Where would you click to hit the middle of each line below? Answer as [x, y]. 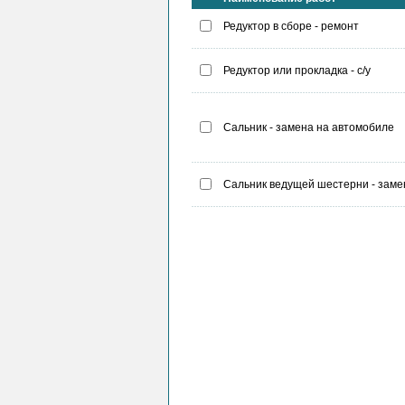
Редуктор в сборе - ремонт [291, 26]
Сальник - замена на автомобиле [309, 127]
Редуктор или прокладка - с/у [297, 70]
